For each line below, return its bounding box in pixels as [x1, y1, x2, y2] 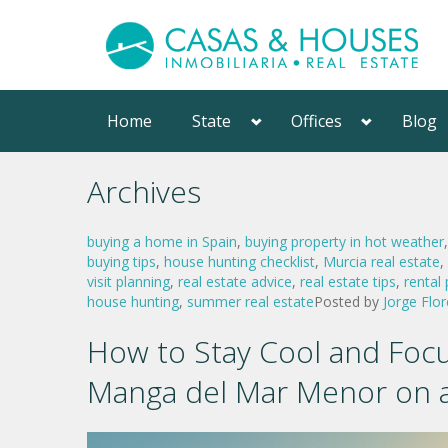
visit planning [87, 272, 170, 291]
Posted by [314, 292, 383, 311]
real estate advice [178, 272, 292, 291]
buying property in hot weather [245, 232, 444, 251]
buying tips [87, 252, 156, 271]
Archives [87, 171, 201, 212]
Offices [291, 110, 342, 132]
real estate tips [300, 272, 396, 291]
